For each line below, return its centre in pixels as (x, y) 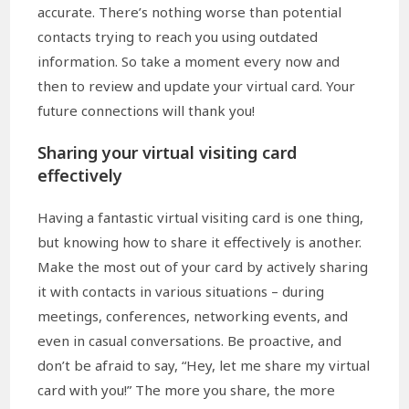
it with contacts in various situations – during (181, 292)
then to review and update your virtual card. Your (197, 86)
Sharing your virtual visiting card (168, 153)
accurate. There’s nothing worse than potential (190, 12)
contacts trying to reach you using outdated (178, 37)
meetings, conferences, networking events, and (193, 316)
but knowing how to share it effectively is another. (200, 242)
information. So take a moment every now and (189, 62)
